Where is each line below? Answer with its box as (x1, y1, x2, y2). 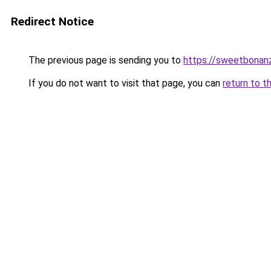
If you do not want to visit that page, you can (26, 77, 223, 89)
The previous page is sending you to (26, 54, 183, 66)
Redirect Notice (11, 15, 94, 28)
